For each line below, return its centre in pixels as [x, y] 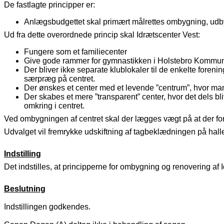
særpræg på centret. [59, 79]
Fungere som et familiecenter [75, 52]
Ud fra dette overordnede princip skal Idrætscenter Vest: [102, 35]
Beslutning [25, 189]
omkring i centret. [54, 106]
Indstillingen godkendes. [47, 207]
